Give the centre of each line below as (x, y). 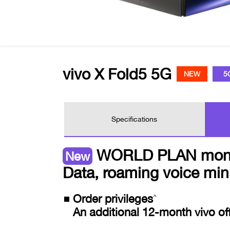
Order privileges (113, 199)
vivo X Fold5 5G (117, 74)
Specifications (134, 119)
